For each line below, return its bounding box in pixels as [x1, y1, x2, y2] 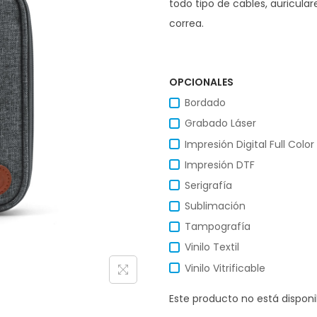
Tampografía [185, 219, 250, 234]
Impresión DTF [185, 157, 255, 172]
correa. [169, 16, 204, 31]
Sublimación [185, 199, 246, 214]
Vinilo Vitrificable [185, 260, 265, 275]
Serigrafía [185, 178, 232, 192]
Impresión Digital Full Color [185, 137, 314, 151]
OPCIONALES [169, 75, 234, 90]
